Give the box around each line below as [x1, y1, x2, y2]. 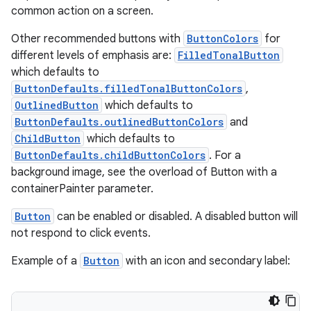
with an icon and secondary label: [123, 253, 290, 268]
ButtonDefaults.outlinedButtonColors [15, 115, 224, 128]
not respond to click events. [11, 226, 151, 240]
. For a [209, 148, 241, 162]
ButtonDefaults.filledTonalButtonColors [15, 81, 242, 95]
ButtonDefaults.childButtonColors [15, 148, 205, 162]
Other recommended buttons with [11, 31, 183, 46]
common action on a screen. [11, 3, 153, 18]
